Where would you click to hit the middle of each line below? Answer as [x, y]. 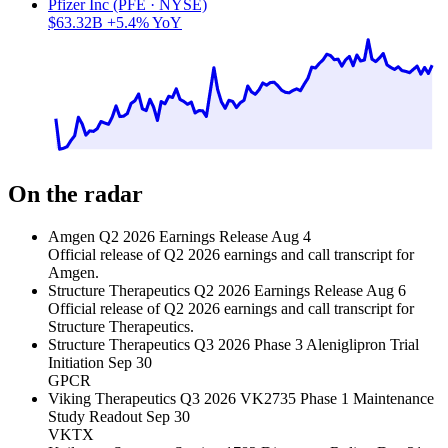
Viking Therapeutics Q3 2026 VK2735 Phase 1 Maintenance [241, 399]
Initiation [76, 363]
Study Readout [95, 417]
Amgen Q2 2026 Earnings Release [158, 237]
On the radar [75, 194]
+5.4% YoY [144, 22]
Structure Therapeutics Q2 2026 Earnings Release [205, 291]
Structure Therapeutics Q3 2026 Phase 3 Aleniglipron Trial [233, 345]
